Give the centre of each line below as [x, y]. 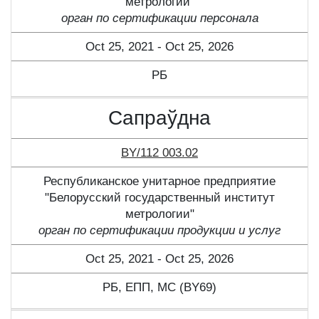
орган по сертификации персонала [159, 19]
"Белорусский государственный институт [159, 198]
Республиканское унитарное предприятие [159, 182]
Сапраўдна [159, 118]
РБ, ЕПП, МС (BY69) [159, 288]
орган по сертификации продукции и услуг [159, 231]
